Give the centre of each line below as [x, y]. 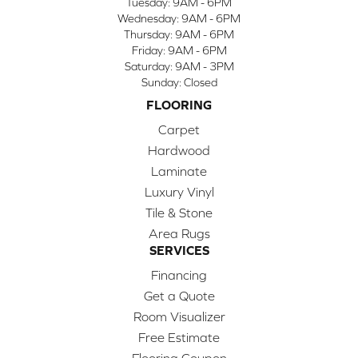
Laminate [179, 171]
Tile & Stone [179, 212]
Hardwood [179, 150]
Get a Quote [179, 295]
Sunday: [162, 82]
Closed [200, 82]
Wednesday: [149, 18]
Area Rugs [179, 233]
